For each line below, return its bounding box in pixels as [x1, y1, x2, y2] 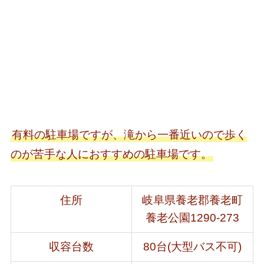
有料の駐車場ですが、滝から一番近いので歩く [11, 128, 247, 141]
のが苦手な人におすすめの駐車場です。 [10, 147, 212, 160]
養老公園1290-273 [145, 212, 239, 225]
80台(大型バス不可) [143, 240, 242, 253]
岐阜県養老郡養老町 [141, 194, 243, 207]
